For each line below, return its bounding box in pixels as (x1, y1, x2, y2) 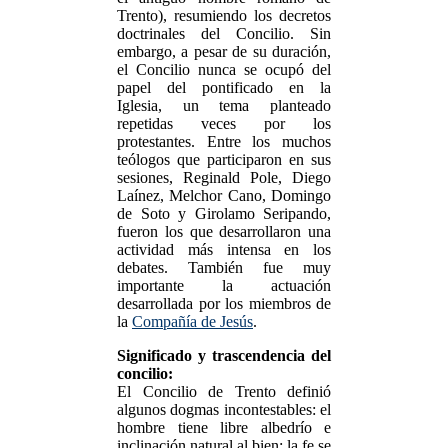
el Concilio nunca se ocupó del (117, 61, 331, 78)
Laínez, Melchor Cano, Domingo (117, 187, 331, 204)
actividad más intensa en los (117, 241, 331, 258)
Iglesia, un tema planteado (117, 97, 331, 114)
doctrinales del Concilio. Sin (117, 25, 331, 42)
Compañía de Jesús (132, 313, 253, 330)
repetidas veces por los (117, 115, 331, 132)
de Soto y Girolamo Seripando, (117, 205, 331, 222)
